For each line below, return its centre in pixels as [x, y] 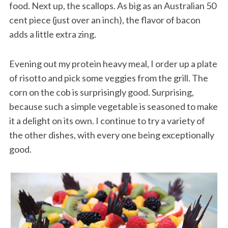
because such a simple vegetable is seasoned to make [113, 106]
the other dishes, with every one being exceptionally [111, 135]
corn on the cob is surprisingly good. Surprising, [101, 92]
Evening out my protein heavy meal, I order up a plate [113, 63]
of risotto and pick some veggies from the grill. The [108, 78]
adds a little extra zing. [52, 34]
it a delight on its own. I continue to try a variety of [107, 120]
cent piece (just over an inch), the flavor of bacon [105, 20]
